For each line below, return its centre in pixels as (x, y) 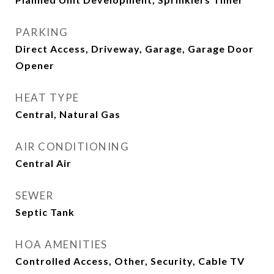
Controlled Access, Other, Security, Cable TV (130, 261)
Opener (35, 65)
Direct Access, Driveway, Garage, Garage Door (135, 49)
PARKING (42, 32)
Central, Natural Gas (68, 114)
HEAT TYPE (47, 98)
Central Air (43, 163)
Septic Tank (45, 212)
